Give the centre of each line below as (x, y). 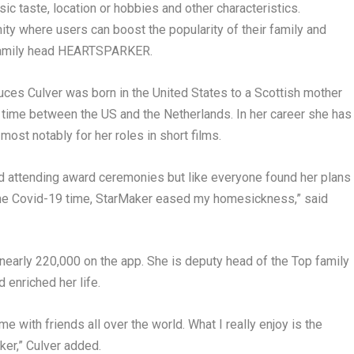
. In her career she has (291, 115)
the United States (179, 93)
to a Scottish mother (284, 93)
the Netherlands (186, 115)
